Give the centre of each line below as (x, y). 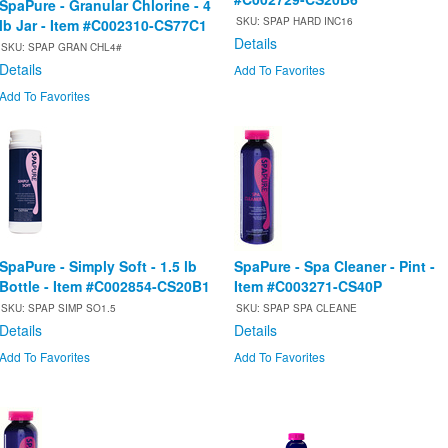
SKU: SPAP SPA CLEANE (296, 308)
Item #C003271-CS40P (308, 286)
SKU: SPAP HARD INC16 (294, 21)
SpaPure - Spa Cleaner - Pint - (334, 266)
